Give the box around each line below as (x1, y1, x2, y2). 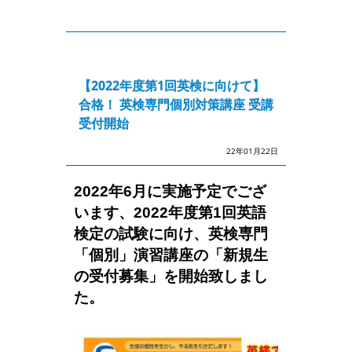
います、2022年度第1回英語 (74, 204, 266, 221)
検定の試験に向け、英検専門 (74, 225, 268, 242)
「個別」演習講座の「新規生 (74, 247, 268, 263)
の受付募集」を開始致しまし (74, 268, 268, 284)
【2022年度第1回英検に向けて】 (79, 77, 265, 94)
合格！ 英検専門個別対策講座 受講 (79, 96, 273, 113)
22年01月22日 (226, 145, 278, 156)
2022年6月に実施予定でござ (74, 183, 266, 200)
